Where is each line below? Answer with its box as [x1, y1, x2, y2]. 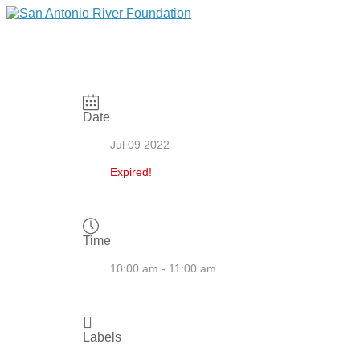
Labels [82, 330, 121, 344]
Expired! [109, 166, 152, 178]
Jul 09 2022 [109, 138, 170, 151]
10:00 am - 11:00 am [109, 262, 216, 275]
